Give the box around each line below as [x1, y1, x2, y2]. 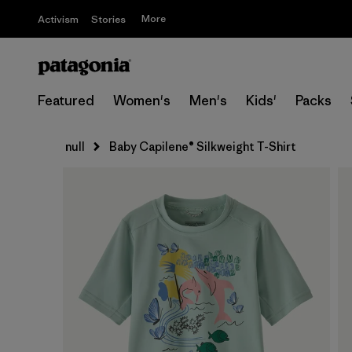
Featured [38, 92, 94, 109]
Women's [113, 92, 170, 109]
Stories [91, 13, 126, 26]
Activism [38, 13, 79, 26]
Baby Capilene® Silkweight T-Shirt [109, 139, 296, 154]
